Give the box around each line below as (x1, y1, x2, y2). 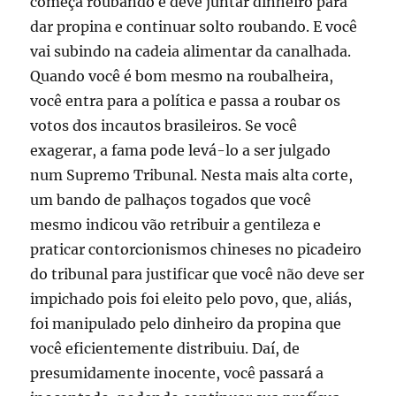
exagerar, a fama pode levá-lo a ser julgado (30, 141, 331, 159)
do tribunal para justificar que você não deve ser (30, 264, 365, 283)
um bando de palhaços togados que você (30, 190, 312, 209)
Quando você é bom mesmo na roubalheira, (30, 66, 334, 85)
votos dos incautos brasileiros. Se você (30, 116, 298, 134)
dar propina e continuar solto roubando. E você (30, 17, 358, 35)
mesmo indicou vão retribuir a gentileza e (30, 215, 322, 233)
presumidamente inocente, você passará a (30, 363, 324, 382)
